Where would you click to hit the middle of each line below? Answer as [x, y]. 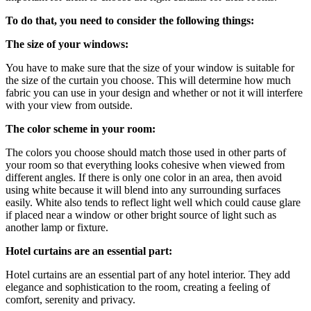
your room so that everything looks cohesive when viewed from [145, 165]
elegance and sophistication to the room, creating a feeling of [138, 287]
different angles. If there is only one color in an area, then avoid [144, 177]
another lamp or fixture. [57, 227]
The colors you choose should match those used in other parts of [146, 152]
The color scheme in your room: [81, 128]
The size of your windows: [67, 44]
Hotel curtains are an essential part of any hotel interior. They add [148, 274]
